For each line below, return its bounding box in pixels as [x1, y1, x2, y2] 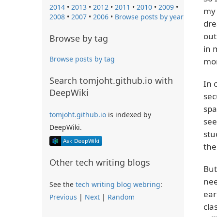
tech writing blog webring [76, 180, 160, 189]
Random [108, 192, 135, 202]
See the [49, 180, 76, 189]
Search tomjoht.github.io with [49, 74, 173, 86]
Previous [49, 192, 77, 202]
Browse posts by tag [49, 54, 115, 63]
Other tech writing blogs [49, 156, 150, 169]
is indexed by [106, 109, 151, 119]
